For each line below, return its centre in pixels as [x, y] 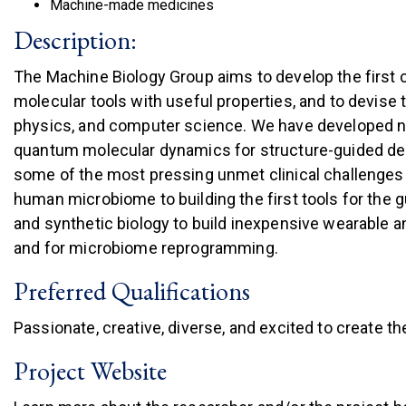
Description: [75, 40]
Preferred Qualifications [132, 291]
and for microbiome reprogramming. [146, 248]
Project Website [90, 371]
